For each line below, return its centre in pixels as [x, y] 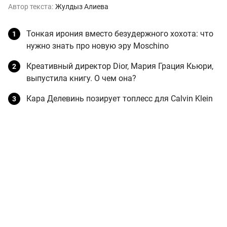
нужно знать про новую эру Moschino [98, 46]
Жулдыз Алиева [82, 7]
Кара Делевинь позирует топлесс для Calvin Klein [120, 99]
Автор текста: [31, 7]
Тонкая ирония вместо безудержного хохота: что [120, 34]
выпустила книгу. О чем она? [81, 79]
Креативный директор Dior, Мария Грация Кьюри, [120, 66]
